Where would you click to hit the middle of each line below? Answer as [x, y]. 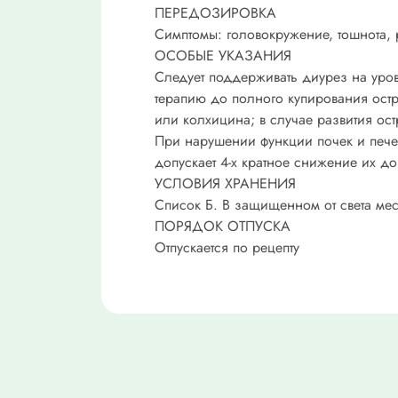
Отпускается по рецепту [227, 247]
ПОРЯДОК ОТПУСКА [223, 226]
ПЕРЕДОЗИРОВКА [215, 12]
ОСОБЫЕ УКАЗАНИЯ [223, 55]
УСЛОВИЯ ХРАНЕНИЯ [225, 183]
